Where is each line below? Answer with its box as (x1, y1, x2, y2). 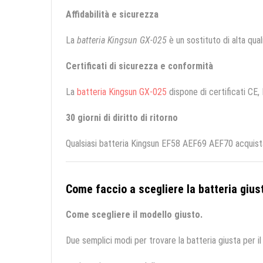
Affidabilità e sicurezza (66, 9, 159, 21)
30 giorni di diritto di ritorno (66, 112, 178, 124)
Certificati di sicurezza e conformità (66, 60, 213, 72)
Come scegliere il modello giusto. (66, 209, 203, 221)
